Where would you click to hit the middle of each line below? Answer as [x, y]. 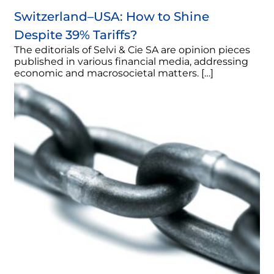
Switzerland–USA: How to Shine [112, 17]
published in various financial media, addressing [131, 62]
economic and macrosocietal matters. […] [114, 73]
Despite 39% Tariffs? [76, 35]
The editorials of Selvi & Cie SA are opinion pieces [132, 50]
